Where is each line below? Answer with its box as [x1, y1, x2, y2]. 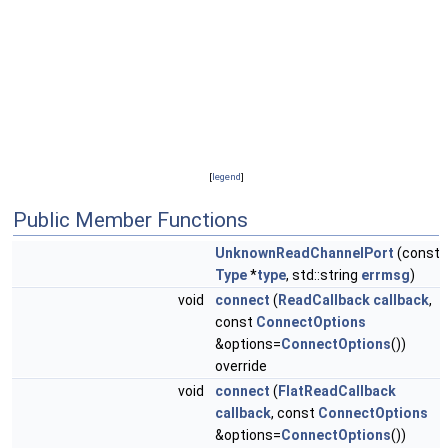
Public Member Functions [13, 208, 248, 232]
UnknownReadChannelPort [215, 245, 394, 261]
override [215, 358, 267, 374]
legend [211, 171, 241, 182]
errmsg [361, 267, 410, 283]
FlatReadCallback [278, 383, 396, 399]
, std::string [286, 267, 361, 283]
